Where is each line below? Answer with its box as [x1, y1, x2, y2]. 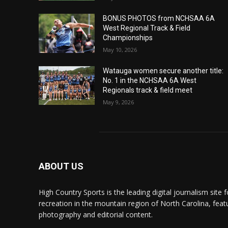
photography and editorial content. [39, 210, 153, 220]
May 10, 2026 [102, 45, 137, 53]
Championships [102, 33, 153, 42]
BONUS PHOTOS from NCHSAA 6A [102, 14, 215, 22]
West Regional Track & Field [102, 23, 190, 32]
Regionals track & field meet [102, 85, 192, 94]
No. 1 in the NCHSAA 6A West [102, 76, 196, 84]
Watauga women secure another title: [102, 66, 223, 75]
